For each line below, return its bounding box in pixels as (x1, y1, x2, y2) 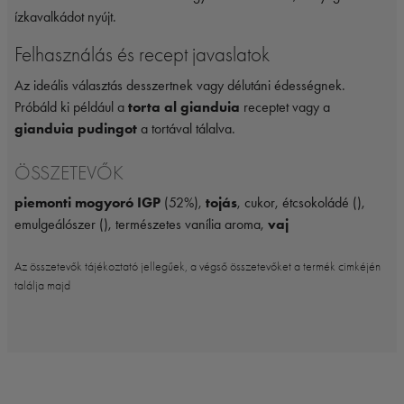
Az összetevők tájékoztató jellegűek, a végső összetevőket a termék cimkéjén (14, 259, 381, 275)
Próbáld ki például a (14, 98, 128, 116)
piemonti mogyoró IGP (14, 194, 161, 212)
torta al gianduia (128, 98, 240, 116)
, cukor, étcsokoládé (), (237, 194, 365, 212)
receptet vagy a (240, 98, 330, 116)
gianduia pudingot (14, 120, 137, 138)
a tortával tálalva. (137, 120, 235, 138)
